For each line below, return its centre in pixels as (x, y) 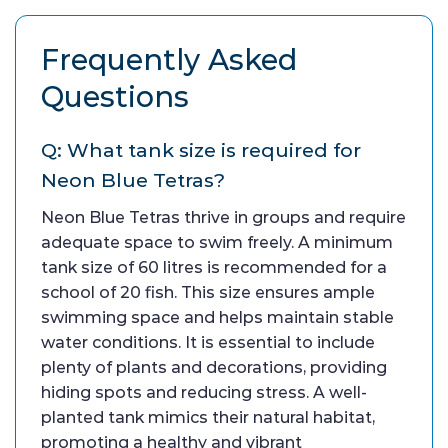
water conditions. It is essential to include (208, 342)
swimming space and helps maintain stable (217, 317)
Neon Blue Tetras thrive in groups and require (223, 217)
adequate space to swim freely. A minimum (217, 242)
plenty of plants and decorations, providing (214, 367)
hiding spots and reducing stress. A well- (204, 392)
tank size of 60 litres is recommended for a (214, 267)
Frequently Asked (169, 59)
